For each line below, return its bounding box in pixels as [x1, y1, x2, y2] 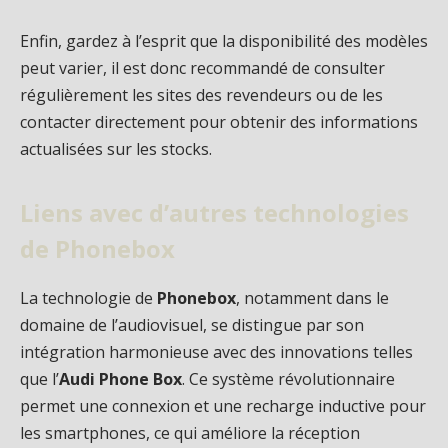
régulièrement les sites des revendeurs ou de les [20, 84, 383, 107]
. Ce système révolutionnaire [182, 368, 395, 391]
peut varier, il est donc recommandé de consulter [20, 57, 385, 80]
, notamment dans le [236, 287, 389, 310]
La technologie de [20, 287, 157, 310]
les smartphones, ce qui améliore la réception [20, 422, 360, 445]
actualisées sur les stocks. [20, 138, 212, 161]
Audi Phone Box [59, 368, 182, 391]
